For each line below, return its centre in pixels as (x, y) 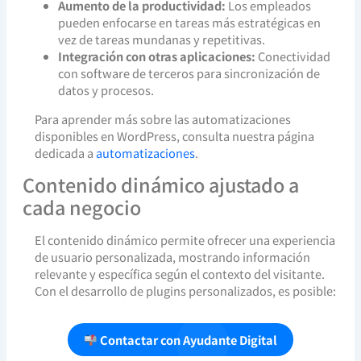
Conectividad (293, 56)
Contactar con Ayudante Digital (187, 339)
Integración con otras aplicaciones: (157, 56)
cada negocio (81, 207)
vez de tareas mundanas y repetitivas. (162, 39)
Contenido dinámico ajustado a (160, 184)
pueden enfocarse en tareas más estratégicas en (190, 23)
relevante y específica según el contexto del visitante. (179, 273)
